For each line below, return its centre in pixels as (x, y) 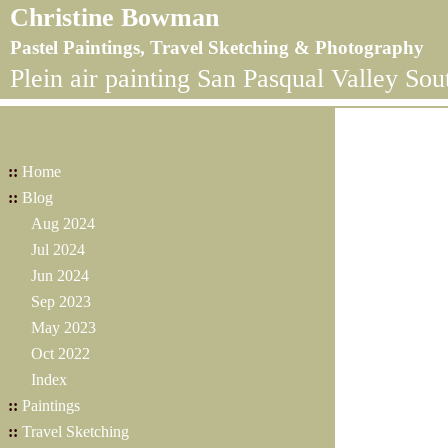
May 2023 (63, 327)
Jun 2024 (60, 275)
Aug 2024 (63, 223)
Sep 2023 (61, 301)
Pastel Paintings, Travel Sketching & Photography (217, 47)
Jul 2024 (58, 249)
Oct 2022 (60, 353)
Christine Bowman (114, 17)
